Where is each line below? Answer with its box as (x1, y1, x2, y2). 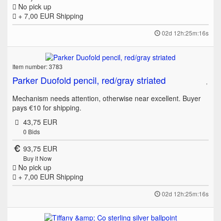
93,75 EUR (23, 143, 57, 153)
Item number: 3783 (12, 62, 63, 71)
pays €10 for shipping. (12, 102, 81, 112)
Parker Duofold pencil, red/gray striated (12, 73, 166, 86)
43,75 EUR (23, 116, 57, 127)
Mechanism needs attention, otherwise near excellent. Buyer (12, 93, 201, 103)
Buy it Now (23, 153, 52, 162)
